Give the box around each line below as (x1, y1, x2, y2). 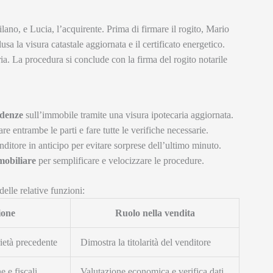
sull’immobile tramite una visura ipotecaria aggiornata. (23, 110, 233, 121)
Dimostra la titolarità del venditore (80, 237, 211, 248)
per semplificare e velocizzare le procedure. (36, 155, 204, 166)
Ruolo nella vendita (115, 208, 195, 219)
